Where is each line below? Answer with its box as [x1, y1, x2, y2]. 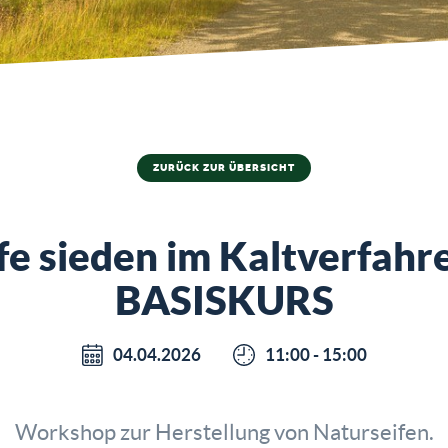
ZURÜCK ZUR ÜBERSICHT [153, 162, 295, 174]
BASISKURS [114, 277, 334, 323]
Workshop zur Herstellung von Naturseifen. [14, 420, 434, 444]
